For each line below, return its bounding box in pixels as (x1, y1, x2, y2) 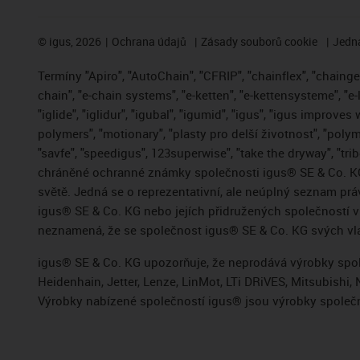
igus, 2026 (47, 33, 101, 49)
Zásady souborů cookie (201, 33, 318, 49)
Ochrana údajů (111, 33, 186, 49)
